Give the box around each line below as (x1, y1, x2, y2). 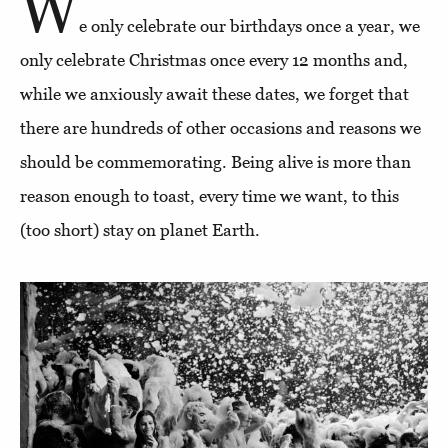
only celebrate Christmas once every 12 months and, (20, 50, 408, 70)
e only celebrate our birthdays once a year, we (79, 16, 420, 36)
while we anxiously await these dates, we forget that (20, 84, 409, 104)
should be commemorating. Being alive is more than (20, 152, 411, 172)
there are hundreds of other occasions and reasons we (20, 118, 421, 138)
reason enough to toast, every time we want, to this (20, 186, 399, 206)
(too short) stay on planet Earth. (20, 220, 260, 240)
